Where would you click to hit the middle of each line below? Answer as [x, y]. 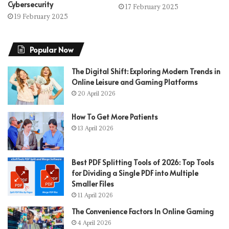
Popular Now [52, 50]
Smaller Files [93, 184]
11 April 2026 [95, 195]
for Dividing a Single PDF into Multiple [135, 173]
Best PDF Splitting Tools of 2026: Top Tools [143, 163]
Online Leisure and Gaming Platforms [135, 82]
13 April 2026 [95, 128]
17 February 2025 [152, 7]
